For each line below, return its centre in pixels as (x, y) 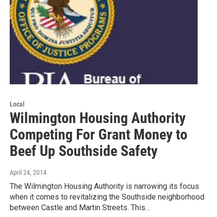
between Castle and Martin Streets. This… (80, 207)
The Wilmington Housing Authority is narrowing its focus (104, 186)
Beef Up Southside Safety (84, 151)
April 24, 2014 (28, 172)
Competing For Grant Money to (99, 134)
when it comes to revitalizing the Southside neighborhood (107, 197)
